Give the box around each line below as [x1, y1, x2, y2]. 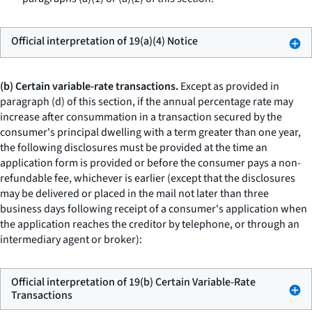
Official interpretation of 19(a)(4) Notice [11, 33, 198, 49]
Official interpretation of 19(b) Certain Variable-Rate [11, 274, 256, 290]
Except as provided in [178, 79, 279, 94]
